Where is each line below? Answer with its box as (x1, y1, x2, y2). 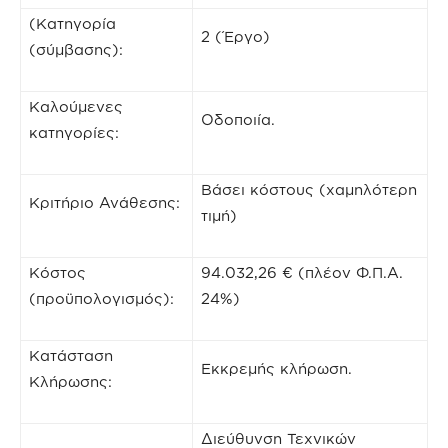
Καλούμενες (29, 98, 123, 115)
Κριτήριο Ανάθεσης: (29, 194, 180, 211)
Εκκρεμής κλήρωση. (201, 360, 352, 377)
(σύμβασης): (29, 41, 123, 58)
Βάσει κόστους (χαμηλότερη (201, 181, 417, 198)
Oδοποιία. (201, 111, 275, 128)
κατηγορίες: (29, 124, 119, 141)
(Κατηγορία (29, 15, 116, 32)
